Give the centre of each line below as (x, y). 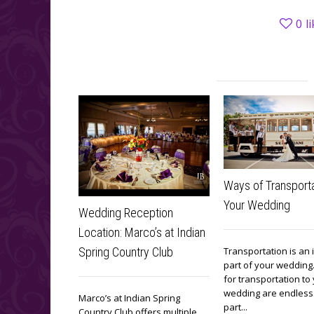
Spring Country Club (126, 252)
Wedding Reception (126, 213)
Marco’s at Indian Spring (129, 298)
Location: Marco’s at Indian (142, 233)
